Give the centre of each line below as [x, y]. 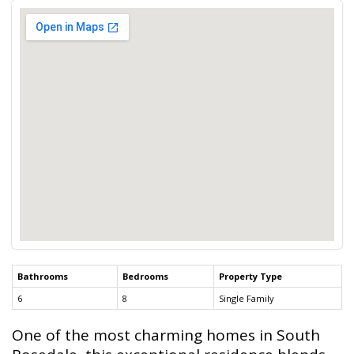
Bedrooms [145, 276]
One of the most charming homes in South [166, 335]
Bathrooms [43, 276]
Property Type [250, 276]
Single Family [247, 298]
